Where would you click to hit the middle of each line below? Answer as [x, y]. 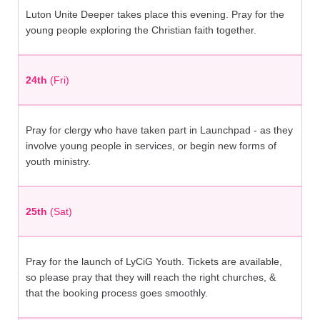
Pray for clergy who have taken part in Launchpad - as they [159, 130]
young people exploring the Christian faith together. [141, 30]
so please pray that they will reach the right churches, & [151, 277]
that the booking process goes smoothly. [117, 293]
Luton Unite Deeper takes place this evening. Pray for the [155, 15]
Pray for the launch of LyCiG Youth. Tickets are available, [154, 262]
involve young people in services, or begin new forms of [151, 146]
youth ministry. [58, 162]
